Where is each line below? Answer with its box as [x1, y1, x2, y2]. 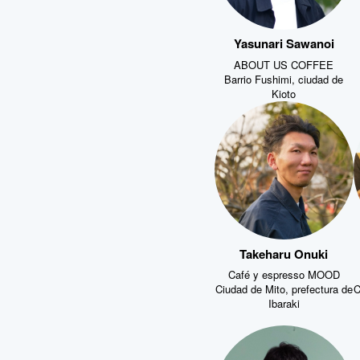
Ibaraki [268, 294, 300, 309]
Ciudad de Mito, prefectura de [215, 280, 353, 295]
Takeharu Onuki [239, 243, 329, 261]
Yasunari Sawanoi [233, 33, 334, 51]
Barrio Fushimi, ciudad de [224, 69, 344, 85]
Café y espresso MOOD [227, 265, 340, 280]
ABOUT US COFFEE [234, 55, 334, 71]
